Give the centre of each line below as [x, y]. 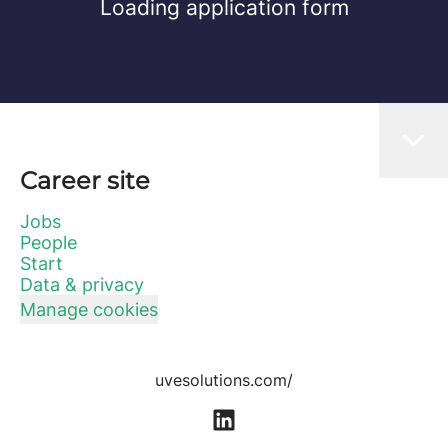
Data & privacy [82, 284]
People [48, 242]
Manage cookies [89, 309]
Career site [85, 180]
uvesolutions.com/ [224, 380]
